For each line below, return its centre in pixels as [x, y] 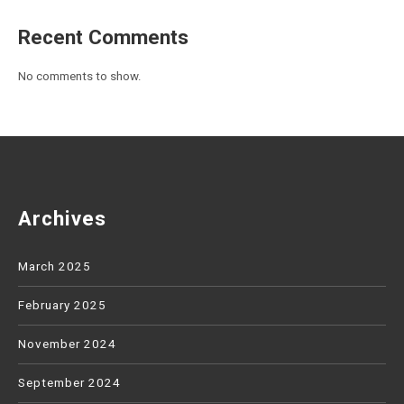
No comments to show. [80, 76]
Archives [62, 219]
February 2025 [62, 306]
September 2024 [69, 383]
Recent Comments [103, 37]
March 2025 [55, 267]
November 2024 [67, 344]
